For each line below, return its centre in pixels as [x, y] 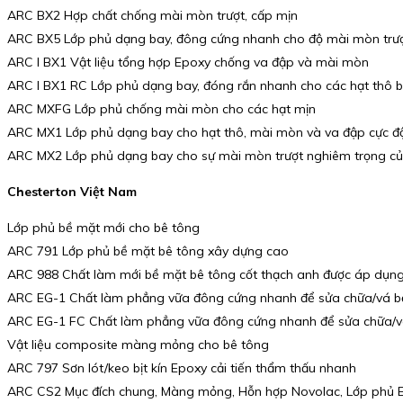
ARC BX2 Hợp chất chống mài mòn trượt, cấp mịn [152, 16]
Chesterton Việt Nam [72, 191]
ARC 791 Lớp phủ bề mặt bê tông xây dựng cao [148, 251]
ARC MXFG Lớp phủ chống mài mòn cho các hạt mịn [161, 109]
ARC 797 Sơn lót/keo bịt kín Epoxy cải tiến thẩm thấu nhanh [182, 367]
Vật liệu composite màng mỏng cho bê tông [138, 344]
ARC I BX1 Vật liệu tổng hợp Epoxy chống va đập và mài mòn [188, 63]
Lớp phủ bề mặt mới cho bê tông [103, 227]
